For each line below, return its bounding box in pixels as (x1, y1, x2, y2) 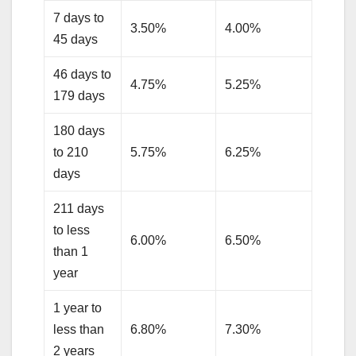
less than (53, 322, 105, 336)
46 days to (53, 67, 112, 81)
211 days (53, 201, 105, 215)
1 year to (53, 300, 103, 315)
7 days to (53, 10, 105, 25)
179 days (53, 88, 106, 103)
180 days (53, 123, 106, 137)
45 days (53, 32, 99, 46)
